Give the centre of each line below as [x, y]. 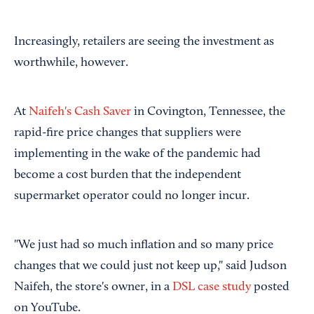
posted [270, 288]
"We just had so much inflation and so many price [144, 246]
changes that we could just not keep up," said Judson [150, 267]
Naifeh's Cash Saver [80, 112]
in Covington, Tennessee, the [208, 112]
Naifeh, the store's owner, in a [93, 288]
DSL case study [212, 288]
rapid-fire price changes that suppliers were [128, 134]
